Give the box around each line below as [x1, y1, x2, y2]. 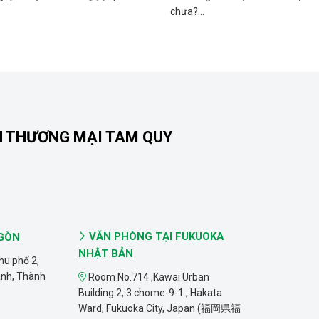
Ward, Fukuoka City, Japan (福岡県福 [78, 303, 241, 314]
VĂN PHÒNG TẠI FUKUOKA [86, 230, 224, 243]
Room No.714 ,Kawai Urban [86, 271, 209, 283]
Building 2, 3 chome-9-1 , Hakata [78, 287, 222, 298]
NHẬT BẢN [78, 247, 133, 260]
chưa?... [169, 6, 204, 17]
